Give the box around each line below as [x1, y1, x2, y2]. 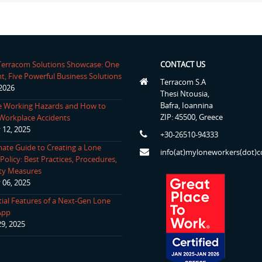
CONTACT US [160, 59, 205, 70]
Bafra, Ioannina [160, 100, 213, 111]
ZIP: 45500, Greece [160, 112, 223, 122]
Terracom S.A [160, 77, 206, 87]
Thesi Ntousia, [160, 88, 209, 99]
